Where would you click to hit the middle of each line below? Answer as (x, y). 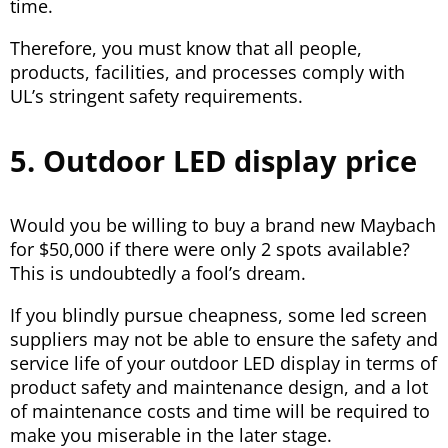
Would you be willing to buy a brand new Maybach (223, 225)
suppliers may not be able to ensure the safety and (224, 339)
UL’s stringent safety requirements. (156, 96)
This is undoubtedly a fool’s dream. (158, 273)
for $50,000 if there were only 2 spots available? (210, 249)
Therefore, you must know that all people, (186, 48)
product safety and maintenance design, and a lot (219, 387)
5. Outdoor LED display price (213, 161)
